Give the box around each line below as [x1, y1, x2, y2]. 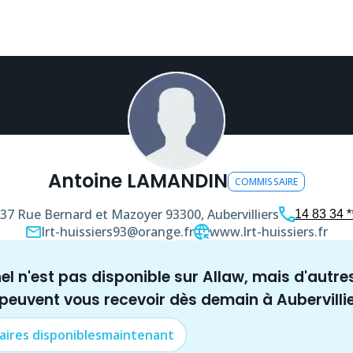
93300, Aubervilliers [165, 206, 279, 223]
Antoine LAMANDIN [47, 168, 228, 194]
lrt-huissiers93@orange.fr [41, 223, 194, 240]
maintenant [102, 326, 174, 344]
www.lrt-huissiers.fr [209, 223, 328, 240]
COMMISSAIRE [234, 174, 299, 188]
